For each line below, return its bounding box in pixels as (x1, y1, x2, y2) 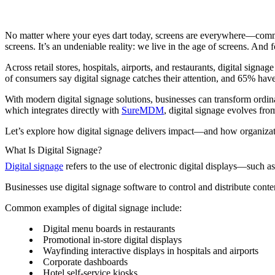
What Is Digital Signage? (5, 145, 102, 156)
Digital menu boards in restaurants (43, 223, 175, 234)
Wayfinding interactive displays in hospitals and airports (43, 246, 258, 257)
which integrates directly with (5, 104, 122, 115)
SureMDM (122, 104, 164, 115)
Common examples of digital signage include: (5, 203, 182, 214)
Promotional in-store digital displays (43, 234, 182, 246)
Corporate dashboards (43, 257, 128, 268)
